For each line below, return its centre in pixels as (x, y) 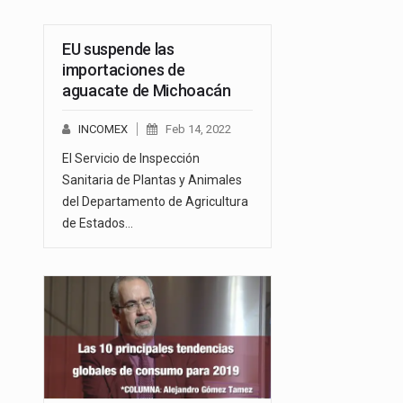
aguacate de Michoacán (147, 91)
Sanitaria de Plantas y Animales (152, 180)
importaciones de (124, 70)
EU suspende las (118, 49)
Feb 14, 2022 (198, 130)
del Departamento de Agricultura (155, 202)
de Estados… (98, 224)
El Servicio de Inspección (131, 159)
